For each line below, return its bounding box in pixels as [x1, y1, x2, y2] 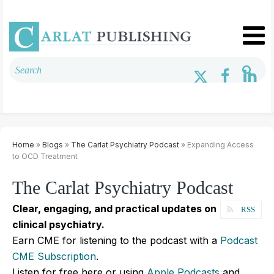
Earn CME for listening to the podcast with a [12, 234, 220, 246]
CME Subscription [12, 250, 96, 262]
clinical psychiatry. [12, 218, 105, 231]
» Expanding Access [179, 139, 254, 149]
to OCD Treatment [12, 151, 78, 161]
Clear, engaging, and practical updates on [12, 202, 217, 215]
